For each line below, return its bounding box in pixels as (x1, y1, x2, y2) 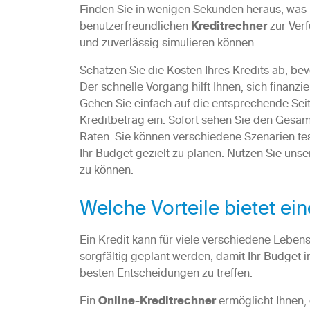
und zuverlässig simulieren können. (79, 34, 257, 54)
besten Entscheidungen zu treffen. (79, 264, 253, 284)
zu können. (79, 161, 134, 181)
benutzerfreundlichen (79, 17, 191, 37)
